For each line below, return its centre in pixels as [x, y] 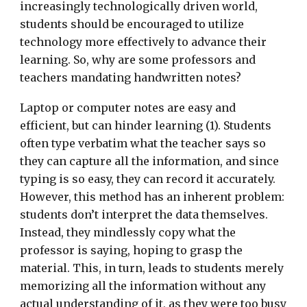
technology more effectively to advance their [144, 41]
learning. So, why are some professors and [138, 59]
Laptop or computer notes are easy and [128, 107]
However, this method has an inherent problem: [152, 196]
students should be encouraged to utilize [132, 24]
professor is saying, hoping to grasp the [132, 250]
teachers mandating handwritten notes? [131, 77]
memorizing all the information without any [143, 285]
